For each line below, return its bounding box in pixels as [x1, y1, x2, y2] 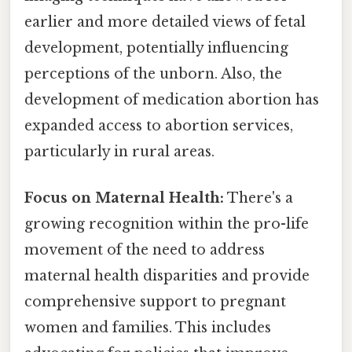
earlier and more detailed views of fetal [24, 13, 306, 31]
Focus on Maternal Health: [24, 189, 224, 207]
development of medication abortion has [24, 90, 319, 108]
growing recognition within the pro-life [24, 215, 309, 233]
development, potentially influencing [24, 38, 288, 57]
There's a [224, 189, 293, 207]
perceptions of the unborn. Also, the [24, 64, 282, 82]
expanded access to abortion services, [24, 116, 293, 134]
